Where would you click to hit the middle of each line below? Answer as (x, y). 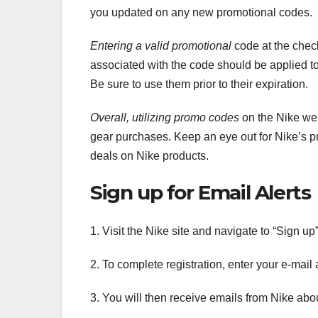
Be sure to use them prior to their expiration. (199, 84)
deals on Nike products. (149, 156)
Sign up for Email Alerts (201, 193)
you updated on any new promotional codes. (201, 13)
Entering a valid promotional (161, 46)
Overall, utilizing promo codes (165, 118)
